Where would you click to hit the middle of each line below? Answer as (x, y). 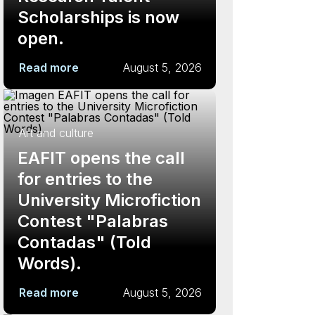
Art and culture (56, 133)
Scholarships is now (98, 17)
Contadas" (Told (84, 242)
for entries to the (85, 179)
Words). (50, 263)
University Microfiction (109, 200)
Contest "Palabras (93, 221)
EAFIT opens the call (101, 158)
